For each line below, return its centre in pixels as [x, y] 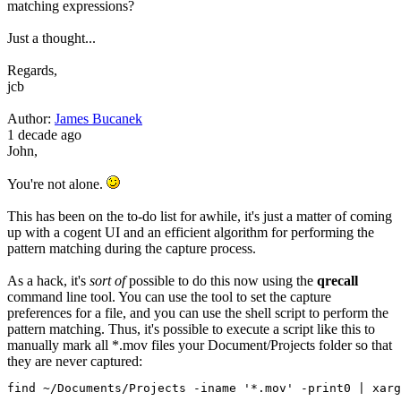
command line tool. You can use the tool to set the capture [169, 297]
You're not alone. [57, 184]
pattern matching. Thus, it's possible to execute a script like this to [191, 329]
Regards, [32, 70]
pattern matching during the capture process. [132, 248]
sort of [107, 281]
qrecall [337, 281]
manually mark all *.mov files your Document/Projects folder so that [200, 345]
